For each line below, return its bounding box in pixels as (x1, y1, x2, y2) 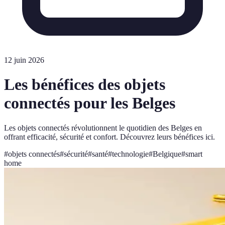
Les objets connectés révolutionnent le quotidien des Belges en (4, 123, 202, 132)
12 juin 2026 (4, 56, 44, 64)
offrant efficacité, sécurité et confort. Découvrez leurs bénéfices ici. (4, 132, 215, 141)
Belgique (153, 149, 181, 158)
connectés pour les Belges (4, 94, 175, 113)
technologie (112, 149, 149, 158)
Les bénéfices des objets (4, 75, 165, 94)
